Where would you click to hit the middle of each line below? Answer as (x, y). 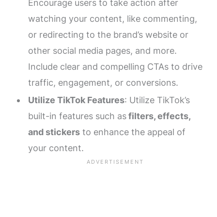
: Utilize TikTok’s (157, 100)
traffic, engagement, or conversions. (103, 82)
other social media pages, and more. (102, 50)
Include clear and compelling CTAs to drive (115, 66)
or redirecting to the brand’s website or (108, 34)
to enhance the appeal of (132, 132)
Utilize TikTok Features (76, 100)
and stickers (54, 132)
